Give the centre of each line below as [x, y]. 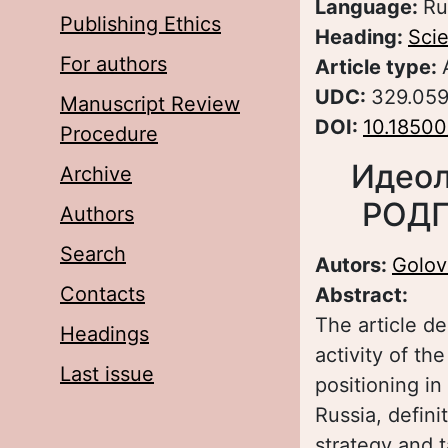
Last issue [107, 374]
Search [93, 254]
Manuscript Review [150, 104]
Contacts [102, 294]
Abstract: [364, 295]
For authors [113, 64]
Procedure [109, 134]
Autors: [353, 265]
